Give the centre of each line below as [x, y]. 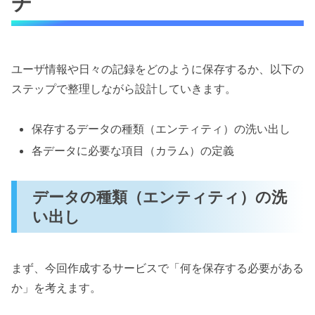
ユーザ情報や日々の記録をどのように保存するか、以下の [157, 69]
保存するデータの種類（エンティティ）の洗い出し [161, 128]
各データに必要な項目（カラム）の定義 [133, 151]
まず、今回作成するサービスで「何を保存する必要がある [157, 268]
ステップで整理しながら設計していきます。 [124, 89]
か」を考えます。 [56, 288]
